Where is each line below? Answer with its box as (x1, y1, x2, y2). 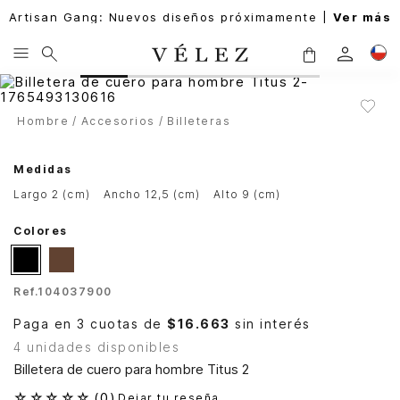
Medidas (13, 162, 72, 176)
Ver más (332, 10, 392, 24)
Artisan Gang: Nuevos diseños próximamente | (8, 10, 333, 24)
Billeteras (167, 114, 230, 128)
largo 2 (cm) (21, 187, 90, 201)
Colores (13, 224, 68, 237)
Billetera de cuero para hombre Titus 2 (13, 361, 249, 379)
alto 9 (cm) (221, 187, 280, 201)
